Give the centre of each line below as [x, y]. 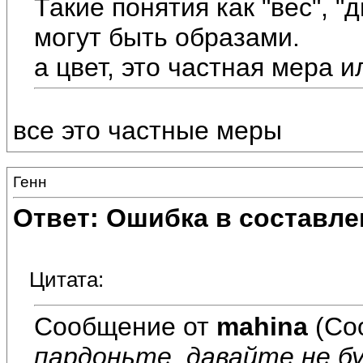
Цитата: [66, 280]
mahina [262, 326]
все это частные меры [147, 131]
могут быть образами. [167, 37]
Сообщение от [125, 326]
